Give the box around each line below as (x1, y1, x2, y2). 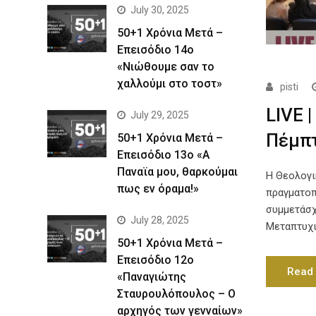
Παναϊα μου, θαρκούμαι (117, 165, 238, 178)
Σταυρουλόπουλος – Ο (117, 287, 236, 300)
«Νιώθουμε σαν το (117, 60, 214, 73)
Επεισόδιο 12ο (117, 253, 194, 267)
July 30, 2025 (130, 4, 189, 16)
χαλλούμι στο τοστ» (117, 77, 222, 90)
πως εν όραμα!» (117, 182, 199, 195)
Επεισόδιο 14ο (117, 43, 194, 56)
